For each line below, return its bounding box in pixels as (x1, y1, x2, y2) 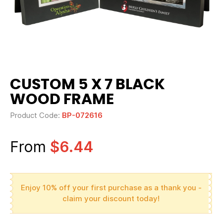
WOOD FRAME (10, 92, 114, 107)
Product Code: (10, 111, 62, 120)
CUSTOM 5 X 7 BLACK (10, 77, 165, 92)
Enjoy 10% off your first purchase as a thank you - (20, 183, 202, 192)
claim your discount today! (62, 194, 160, 203)
